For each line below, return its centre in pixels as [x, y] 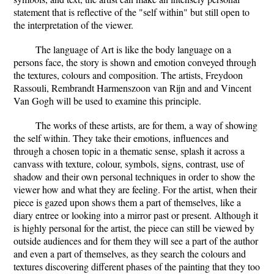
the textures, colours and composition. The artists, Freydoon [128, 75]
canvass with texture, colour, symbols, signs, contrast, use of [129, 164]
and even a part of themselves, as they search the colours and [130, 254]
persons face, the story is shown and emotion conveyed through [135, 62]
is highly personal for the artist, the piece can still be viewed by [134, 228]
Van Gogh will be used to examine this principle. [107, 101]
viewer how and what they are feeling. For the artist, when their [135, 189]
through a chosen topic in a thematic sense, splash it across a [129, 151]
